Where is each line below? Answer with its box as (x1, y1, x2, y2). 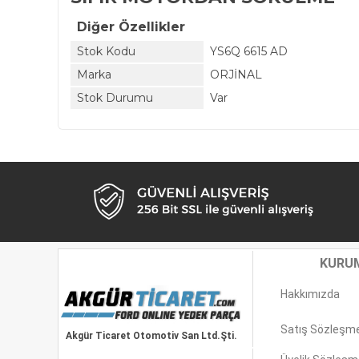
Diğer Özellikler (77, 19, 185, 34)
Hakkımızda (280, 288, 340, 301)
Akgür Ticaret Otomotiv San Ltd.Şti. (66, 330, 237, 341)
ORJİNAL (210, 67, 262, 82)
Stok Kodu (77, 44, 135, 58)
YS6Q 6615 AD (210, 44, 288, 58)
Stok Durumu (77, 91, 153, 105)
